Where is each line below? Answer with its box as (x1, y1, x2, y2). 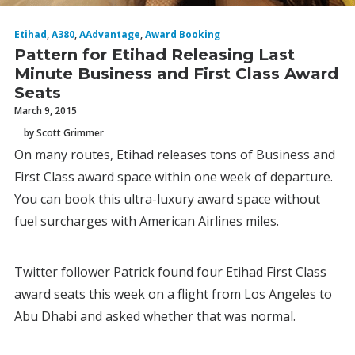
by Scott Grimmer (24, 125, 104, 139)
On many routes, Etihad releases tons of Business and (14, 146, 335, 163)
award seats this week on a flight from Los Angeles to (14, 285, 332, 303)
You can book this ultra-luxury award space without (14, 190, 320, 208)
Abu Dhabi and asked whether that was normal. (14, 307, 296, 325)
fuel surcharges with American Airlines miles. (14, 212, 279, 230)
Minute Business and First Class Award (14, 64, 338, 83)
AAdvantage (79, 28, 140, 41)
